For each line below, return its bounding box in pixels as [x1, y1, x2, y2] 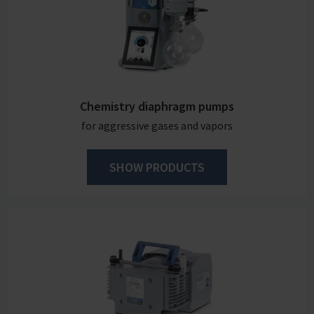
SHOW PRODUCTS [109, 158, 205, 175]
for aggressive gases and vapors [81, 118, 233, 132]
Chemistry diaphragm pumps [80, 97, 234, 114]
